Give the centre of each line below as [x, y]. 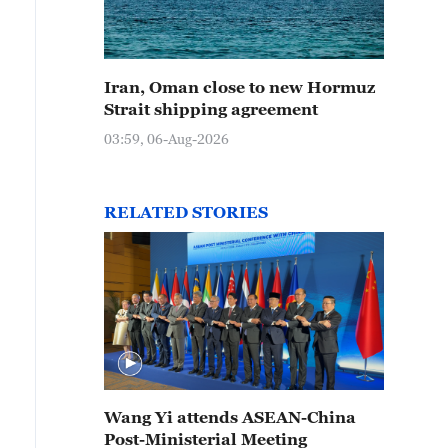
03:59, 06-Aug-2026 [166, 138]
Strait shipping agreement [211, 109]
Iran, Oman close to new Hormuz [239, 87]
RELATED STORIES [186, 212]
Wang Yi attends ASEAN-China [230, 417]
